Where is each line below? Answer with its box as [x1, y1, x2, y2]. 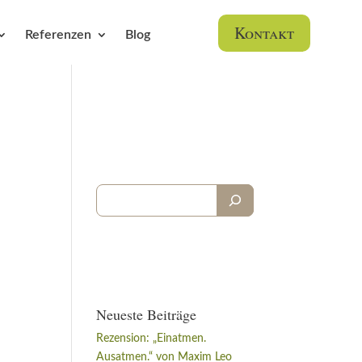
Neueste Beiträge [96, 305, 197, 325]
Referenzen [24, 28, 91, 42]
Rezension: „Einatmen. [96, 333, 207, 345]
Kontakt [234, 22, 294, 44]
